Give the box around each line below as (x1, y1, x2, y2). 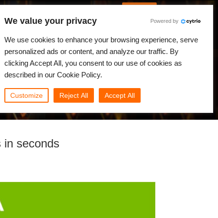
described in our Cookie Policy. (4, 71, 102, 79)
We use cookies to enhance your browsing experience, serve (4, 36, 198, 44)
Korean (35, 4, 55, 12)
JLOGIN (128, 4, 151, 12)
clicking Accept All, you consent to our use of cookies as (4, 59, 182, 67)
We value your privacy (4, 16, 97, 26)
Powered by (150, 18, 179, 24)
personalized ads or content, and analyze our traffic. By (4, 47, 179, 55)
